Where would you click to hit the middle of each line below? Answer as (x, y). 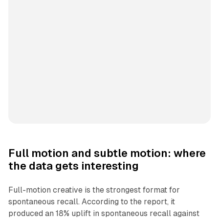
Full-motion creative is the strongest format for (94, 190)
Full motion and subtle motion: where (107, 153)
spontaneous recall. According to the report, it (91, 202)
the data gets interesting (73, 166)
